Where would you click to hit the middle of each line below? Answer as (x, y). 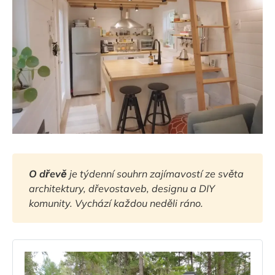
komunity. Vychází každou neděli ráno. (116, 203)
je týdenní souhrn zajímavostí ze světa (156, 173)
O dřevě (48, 173)
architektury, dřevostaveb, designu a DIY (122, 188)
